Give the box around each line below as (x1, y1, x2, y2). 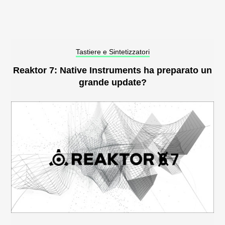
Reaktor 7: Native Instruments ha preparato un (13, 65, 212, 75)
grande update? (78, 77, 147, 87)
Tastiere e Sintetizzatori (75, 47, 150, 56)
